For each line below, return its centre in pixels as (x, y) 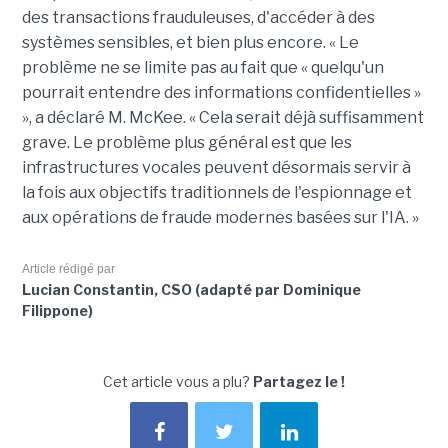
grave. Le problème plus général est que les (186, 142)
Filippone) (57, 310)
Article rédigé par (68, 268)
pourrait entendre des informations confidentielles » (221, 92)
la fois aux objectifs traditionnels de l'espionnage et (216, 192)
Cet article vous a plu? (178, 381)
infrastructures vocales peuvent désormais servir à (216, 167)
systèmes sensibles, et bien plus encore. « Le (190, 42)
